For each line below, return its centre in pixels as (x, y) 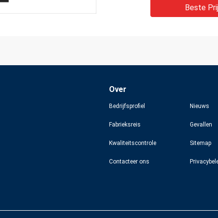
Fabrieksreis (125, 125)
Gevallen (201, 125)
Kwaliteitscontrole (133, 143)
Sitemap (200, 143)
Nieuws (199, 106)
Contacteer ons (129, 162)
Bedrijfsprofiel (127, 106)
